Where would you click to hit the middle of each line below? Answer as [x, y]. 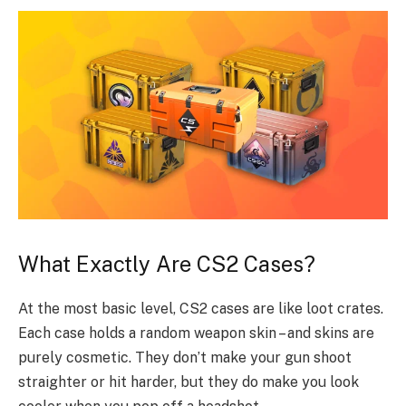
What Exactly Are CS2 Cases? [167, 264]
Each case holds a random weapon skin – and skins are [196, 333]
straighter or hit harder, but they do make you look [188, 382]
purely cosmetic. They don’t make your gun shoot [185, 358]
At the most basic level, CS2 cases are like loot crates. [201, 309]
